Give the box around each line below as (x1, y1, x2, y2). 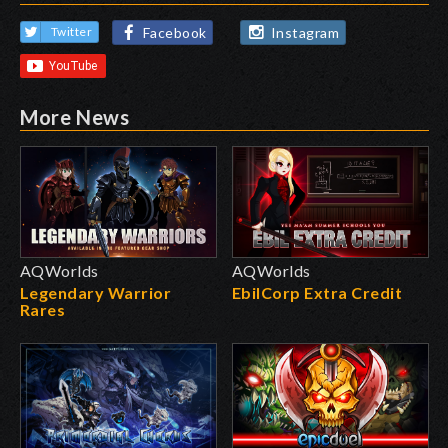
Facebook (143, 23, 207, 41)
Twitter (51, 24, 93, 40)
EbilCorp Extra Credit (232, 282, 403, 302)
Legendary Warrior (20, 282, 172, 302)
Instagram (271, 23, 340, 41)
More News (20, 104, 130, 129)
